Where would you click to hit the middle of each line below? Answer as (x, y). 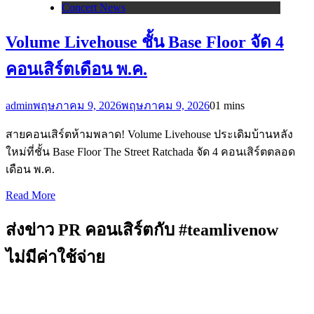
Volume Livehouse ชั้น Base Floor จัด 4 (145, 42)
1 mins (230, 105)
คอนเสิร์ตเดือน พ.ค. (76, 69)
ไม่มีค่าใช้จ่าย (55, 257)
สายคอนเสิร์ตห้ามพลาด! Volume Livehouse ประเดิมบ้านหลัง (149, 134)
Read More (30, 195)
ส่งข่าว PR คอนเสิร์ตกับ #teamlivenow (142, 230)
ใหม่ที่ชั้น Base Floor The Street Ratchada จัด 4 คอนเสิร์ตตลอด (150, 151)
